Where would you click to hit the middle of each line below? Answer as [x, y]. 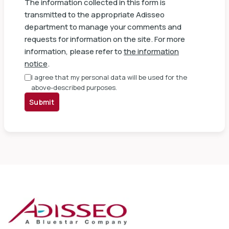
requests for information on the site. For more [105, 39]
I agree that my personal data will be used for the [109, 77]
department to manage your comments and [103, 27]
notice [36, 64]
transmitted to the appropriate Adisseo [95, 15]
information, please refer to [74, 51]
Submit [42, 102]
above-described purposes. [74, 87]
